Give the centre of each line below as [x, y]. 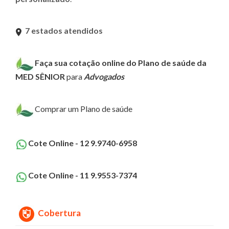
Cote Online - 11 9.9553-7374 [83, 175]
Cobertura [59, 213]
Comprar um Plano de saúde [84, 108]
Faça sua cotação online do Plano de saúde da [121, 62]
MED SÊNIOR [40, 76]
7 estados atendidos [64, 30]
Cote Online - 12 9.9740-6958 [83, 143]
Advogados [104, 76]
